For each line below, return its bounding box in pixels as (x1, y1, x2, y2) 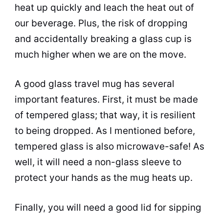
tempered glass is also (15, 141, 116, 152)
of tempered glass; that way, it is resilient (15, 109, 196, 121)
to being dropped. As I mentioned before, (15, 125, 195, 136)
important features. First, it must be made (15, 94, 198, 105)
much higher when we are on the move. (15, 48, 186, 60)
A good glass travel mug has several (15, 78, 175, 89)
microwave (116, 141, 165, 152)
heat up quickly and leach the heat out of (15, 1, 194, 13)
